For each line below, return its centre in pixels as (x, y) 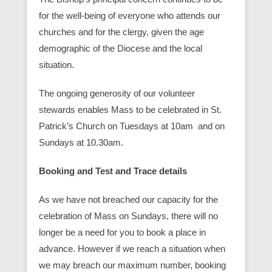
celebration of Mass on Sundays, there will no (128, 216)
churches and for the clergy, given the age (121, 32)
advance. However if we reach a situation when (132, 249)
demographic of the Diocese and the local (121, 48)
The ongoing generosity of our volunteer (117, 93)
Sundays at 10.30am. (81, 142)
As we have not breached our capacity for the (128, 199)
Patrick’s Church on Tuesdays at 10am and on (132, 126)
